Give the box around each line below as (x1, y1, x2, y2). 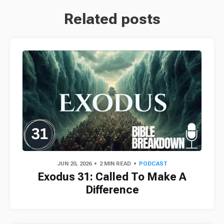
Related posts (63, 9, 160, 27)
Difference (85, 183, 139, 196)
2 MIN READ (99, 160, 131, 167)
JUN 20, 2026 (56, 160, 91, 167)
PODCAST (138, 160, 167, 167)
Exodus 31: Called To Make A (37, 170, 186, 183)
